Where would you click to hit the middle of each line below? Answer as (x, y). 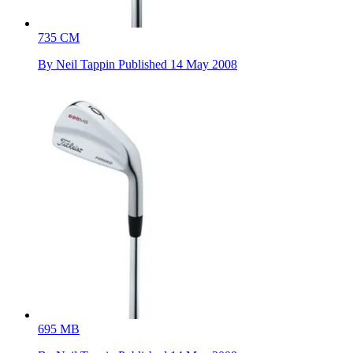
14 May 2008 (204, 64)
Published (144, 64)
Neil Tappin (85, 64)
